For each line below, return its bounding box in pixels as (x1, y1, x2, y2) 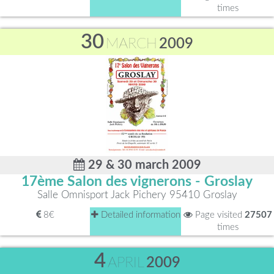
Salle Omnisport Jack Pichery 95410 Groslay (37, 190, 237, 200)
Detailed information (98, 210, 180, 220)
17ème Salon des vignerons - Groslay (21, 175, 253, 188)
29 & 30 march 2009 (84, 159, 201, 171)
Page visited (192, 210, 245, 220)
